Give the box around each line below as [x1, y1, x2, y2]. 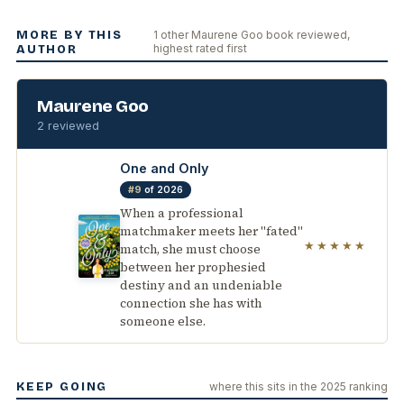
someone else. [120, 313, 206, 331]
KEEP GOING [16, 380, 108, 395]
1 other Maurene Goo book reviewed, [153, 28, 351, 42]
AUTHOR [16, 42, 78, 58]
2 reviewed [37, 119, 99, 133]
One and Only [120, 161, 209, 177]
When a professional [120, 205, 243, 223]
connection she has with [120, 295, 262, 313]
